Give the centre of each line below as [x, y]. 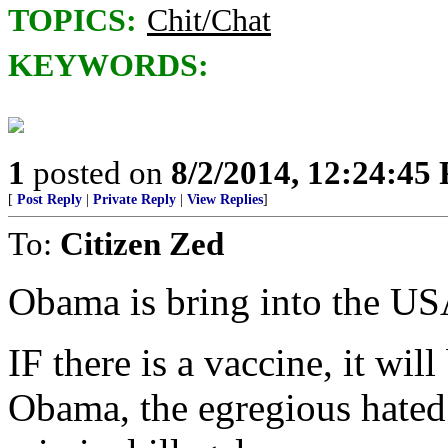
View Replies [225, 199]
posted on [98, 172]
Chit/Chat [209, 20]
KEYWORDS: [108, 65]
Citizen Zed [142, 243]
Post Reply [49, 199]
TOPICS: [72, 20]
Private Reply [134, 199]
